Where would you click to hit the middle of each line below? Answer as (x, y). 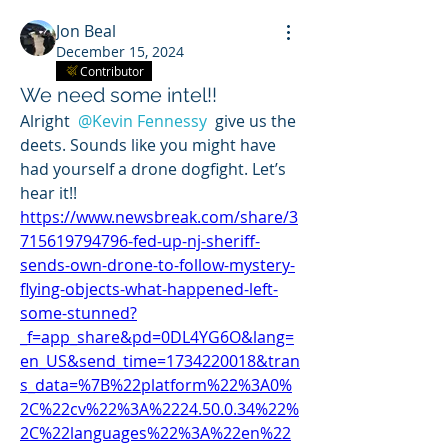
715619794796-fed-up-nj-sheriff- (140, 241)
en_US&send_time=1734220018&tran (160, 361)
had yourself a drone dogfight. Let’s (153, 169)
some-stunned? (78, 313)
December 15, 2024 (120, 52)
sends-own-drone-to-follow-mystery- (157, 265)
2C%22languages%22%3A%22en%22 (155, 433)
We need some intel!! (118, 95)
